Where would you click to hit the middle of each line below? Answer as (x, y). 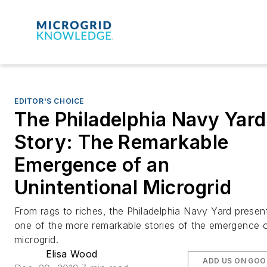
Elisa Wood (72, 254)
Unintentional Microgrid (123, 187)
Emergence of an (92, 164)
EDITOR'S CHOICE (49, 101)
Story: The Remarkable (122, 142)
